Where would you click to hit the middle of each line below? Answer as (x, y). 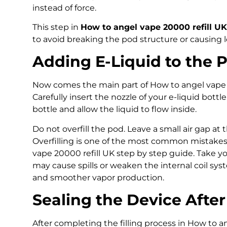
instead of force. (64, 8)
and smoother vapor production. (98, 177)
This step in (56, 27)
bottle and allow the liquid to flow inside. (115, 109)
